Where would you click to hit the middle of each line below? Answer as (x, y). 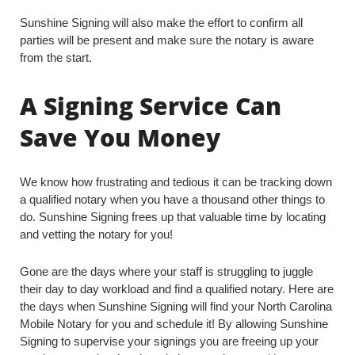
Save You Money (120, 137)
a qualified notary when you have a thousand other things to (172, 199)
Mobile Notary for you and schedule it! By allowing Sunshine (174, 324)
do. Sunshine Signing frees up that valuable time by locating (173, 217)
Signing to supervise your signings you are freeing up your (169, 341)
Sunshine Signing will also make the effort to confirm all (161, 23)
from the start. (56, 57)
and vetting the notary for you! (96, 234)
